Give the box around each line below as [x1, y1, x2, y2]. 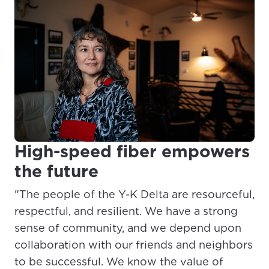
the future [14, 161, 98, 182]
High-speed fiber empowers [14, 141, 250, 162]
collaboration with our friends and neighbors [14, 238, 253, 252]
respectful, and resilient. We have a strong [14, 205, 238, 218]
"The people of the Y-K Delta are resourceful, [14, 188, 255, 201]
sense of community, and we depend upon [14, 222, 241, 235]
